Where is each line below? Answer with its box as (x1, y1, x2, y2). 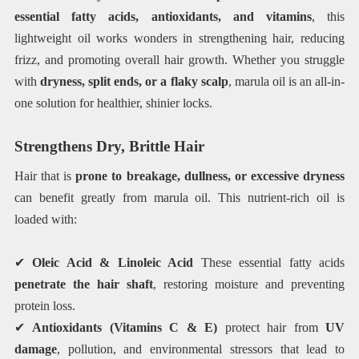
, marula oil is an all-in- (228, 75, 345, 89)
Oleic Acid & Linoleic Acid (32, 255, 194, 269)
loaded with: (14, 212, 77, 226)
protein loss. (14, 298, 75, 313)
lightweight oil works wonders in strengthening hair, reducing (14, 31, 345, 46)
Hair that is (14, 168, 76, 183)
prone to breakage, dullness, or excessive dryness (75, 168, 345, 183)
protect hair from (217, 320, 326, 334)
